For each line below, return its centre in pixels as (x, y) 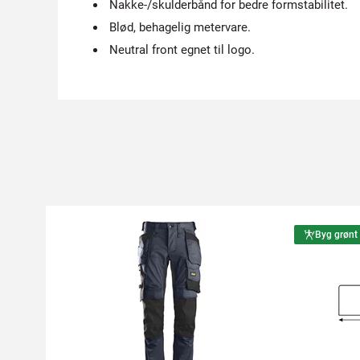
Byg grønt (336, 235)
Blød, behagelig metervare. (180, 27)
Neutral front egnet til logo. (182, 50)
